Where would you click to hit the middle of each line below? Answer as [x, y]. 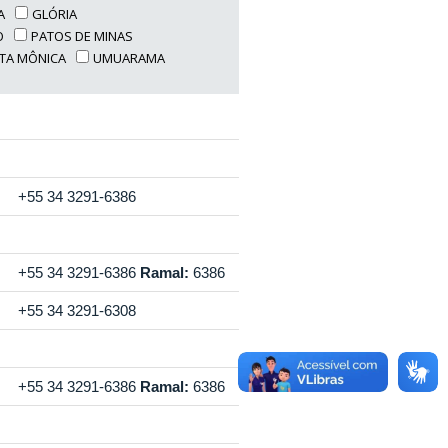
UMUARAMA [129, 58]
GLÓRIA [55, 14]
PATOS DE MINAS [82, 36]
